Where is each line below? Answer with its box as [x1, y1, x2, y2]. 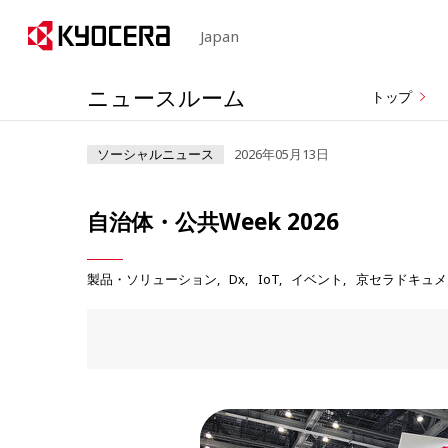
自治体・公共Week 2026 [87, 206, 339, 238]
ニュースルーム [87, 82, 246, 113]
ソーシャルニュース [97, 145, 214, 164]
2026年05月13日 [234, 145, 329, 164]
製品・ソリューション [87, 270, 217, 289]
